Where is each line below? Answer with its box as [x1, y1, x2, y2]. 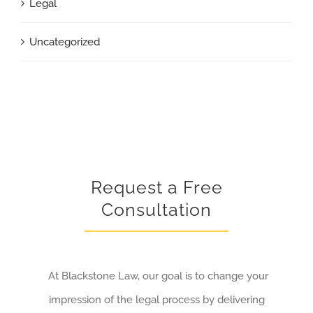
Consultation [101, 199, 212, 220]
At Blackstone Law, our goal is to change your [45, 269, 268, 282]
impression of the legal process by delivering [48, 293, 265, 306]
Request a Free [90, 177, 223, 198]
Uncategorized [29, 35, 100, 48]
